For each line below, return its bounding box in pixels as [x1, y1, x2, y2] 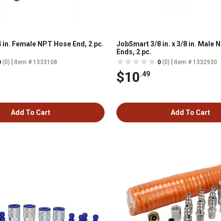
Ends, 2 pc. [116, 48, 151, 56]
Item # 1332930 [174, 59, 217, 66]
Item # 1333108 [14, 59, 57, 66]
